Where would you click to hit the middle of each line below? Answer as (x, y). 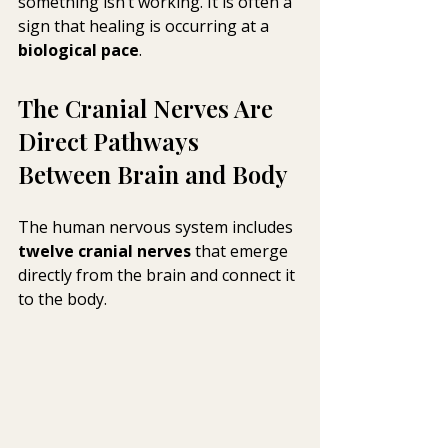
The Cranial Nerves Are (148, 107)
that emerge (241, 250)
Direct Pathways (111, 140)
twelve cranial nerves (104, 250)
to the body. (62, 298)
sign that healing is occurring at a (145, 25)
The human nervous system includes (157, 226)
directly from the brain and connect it (158, 274)
